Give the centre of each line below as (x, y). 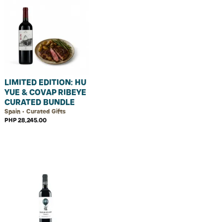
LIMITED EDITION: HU (45, 82)
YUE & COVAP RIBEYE (45, 92)
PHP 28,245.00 (26, 120)
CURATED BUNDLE (40, 102)
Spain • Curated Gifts (35, 111)
